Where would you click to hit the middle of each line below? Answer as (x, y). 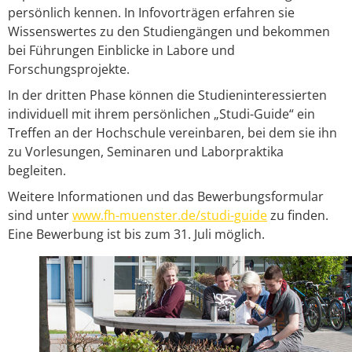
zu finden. (298, 215)
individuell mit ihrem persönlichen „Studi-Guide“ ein (161, 114)
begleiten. (37, 170)
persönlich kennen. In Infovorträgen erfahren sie (151, 13)
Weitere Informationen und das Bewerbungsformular (166, 196)
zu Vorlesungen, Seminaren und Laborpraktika (146, 152)
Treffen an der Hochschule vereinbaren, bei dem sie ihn (172, 133)
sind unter (40, 215)
